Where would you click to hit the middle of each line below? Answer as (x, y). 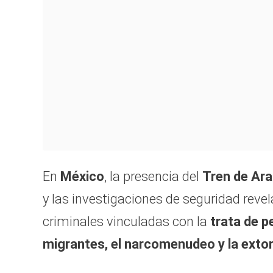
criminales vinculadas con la (125, 222)
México (82, 177)
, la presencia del (153, 177)
